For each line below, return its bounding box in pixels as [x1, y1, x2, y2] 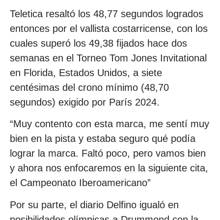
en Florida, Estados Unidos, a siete [10, 67, 162, 78]
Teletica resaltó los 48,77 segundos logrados [10, 8, 203, 19]
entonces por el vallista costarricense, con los [10, 23, 208, 34]
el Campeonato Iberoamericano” [10, 177, 151, 189]
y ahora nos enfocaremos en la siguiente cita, [10, 163, 208, 174]
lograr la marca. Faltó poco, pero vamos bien [10, 148, 206, 159]
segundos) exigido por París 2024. [10, 96, 160, 108]
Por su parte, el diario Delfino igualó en [10, 199, 179, 210]
